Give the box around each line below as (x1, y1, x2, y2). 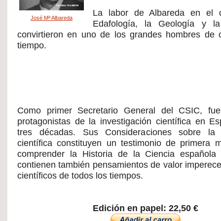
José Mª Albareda (31, 15, 73, 21)
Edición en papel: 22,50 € (93, 203, 198, 213)
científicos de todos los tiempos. (17, 171, 146, 181)
